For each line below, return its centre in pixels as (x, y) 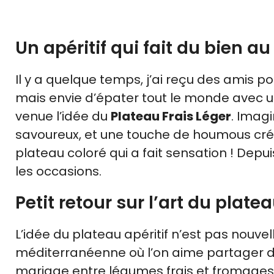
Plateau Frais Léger (171, 117)
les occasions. (58, 172)
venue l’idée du (63, 117)
